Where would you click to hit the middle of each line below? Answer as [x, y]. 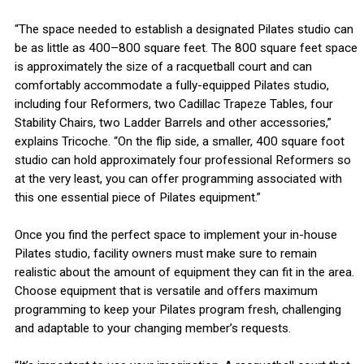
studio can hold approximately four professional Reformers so [182, 160]
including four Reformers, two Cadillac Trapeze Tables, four [173, 104]
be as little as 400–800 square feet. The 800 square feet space [186, 48]
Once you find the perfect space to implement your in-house [175, 235]
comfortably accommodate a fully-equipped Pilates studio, [171, 86]
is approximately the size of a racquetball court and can [163, 67]
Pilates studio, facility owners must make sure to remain [165, 254]
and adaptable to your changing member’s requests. [152, 329]
